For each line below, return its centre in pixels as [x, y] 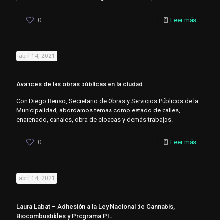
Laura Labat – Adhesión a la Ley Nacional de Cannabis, [96, 207]
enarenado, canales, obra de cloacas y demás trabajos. [95, 120]
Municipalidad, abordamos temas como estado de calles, [98, 110]
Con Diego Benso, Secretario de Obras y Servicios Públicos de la [107, 101]
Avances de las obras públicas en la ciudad [80, 84]
